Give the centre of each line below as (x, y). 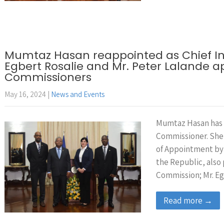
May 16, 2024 (25, 94)
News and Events (78, 94)
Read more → (188, 200)
